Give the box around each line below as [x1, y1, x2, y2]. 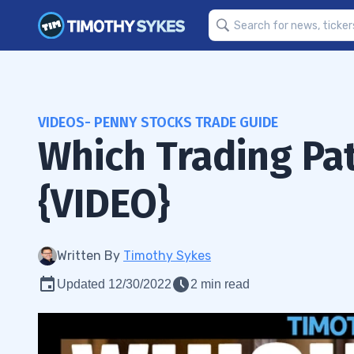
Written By [57, 248, 123, 263]
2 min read [190, 277, 250, 291]
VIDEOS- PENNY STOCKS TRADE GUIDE [38, 114, 278, 131]
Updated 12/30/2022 [57, 277, 171, 291]
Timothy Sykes [123, 248, 211, 263]
